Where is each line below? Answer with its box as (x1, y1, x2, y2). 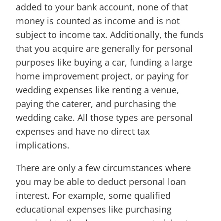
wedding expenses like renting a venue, (16, 84, 179, 96)
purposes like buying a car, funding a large (16, 56, 192, 68)
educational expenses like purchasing (16, 203, 172, 215)
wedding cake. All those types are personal (16, 111, 193, 123)
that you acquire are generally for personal (16, 42, 193, 54)
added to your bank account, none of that (16, 1, 188, 13)
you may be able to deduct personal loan (16, 176, 186, 187)
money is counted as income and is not (16, 15, 180, 27)
